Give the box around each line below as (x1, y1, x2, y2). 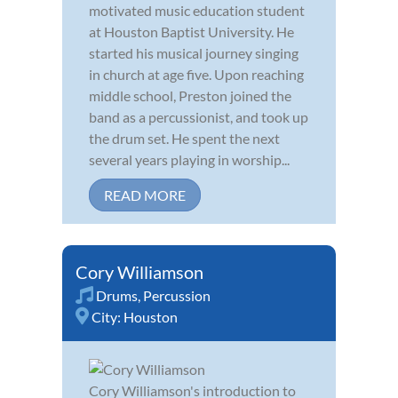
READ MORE (104, 187, 186, 204)
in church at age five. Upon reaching (89, 66, 304, 84)
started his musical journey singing (89, 44, 298, 62)
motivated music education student (89, 2, 305, 20)
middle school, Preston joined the (89, 87, 291, 105)
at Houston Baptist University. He (89, 23, 294, 41)
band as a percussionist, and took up (89, 108, 308, 126)
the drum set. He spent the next (89, 130, 280, 147)
